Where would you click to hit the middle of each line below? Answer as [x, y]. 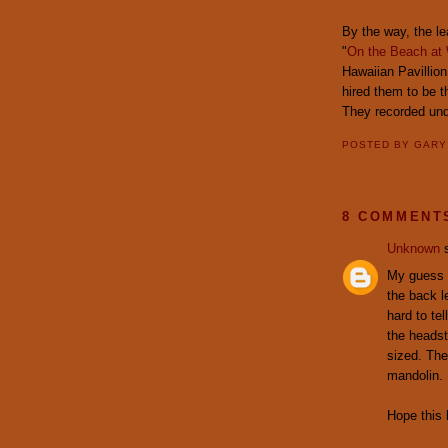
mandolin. [415, 375]
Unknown [413, 249]
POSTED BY [378, 145]
